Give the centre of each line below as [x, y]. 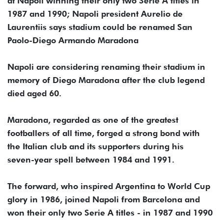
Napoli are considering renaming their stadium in [106, 67]
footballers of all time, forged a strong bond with [104, 133]
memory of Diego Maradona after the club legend [106, 80]
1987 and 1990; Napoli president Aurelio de [95, 14]
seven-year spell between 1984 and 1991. [91, 160]
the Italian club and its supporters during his [96, 147]
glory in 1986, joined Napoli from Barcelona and [104, 200]
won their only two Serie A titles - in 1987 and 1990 [110, 213]
